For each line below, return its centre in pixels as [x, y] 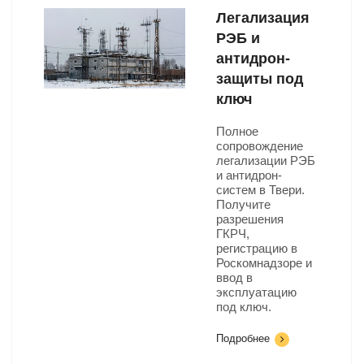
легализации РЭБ [266, 160]
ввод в [234, 277]
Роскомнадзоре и [264, 263]
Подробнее [243, 338]
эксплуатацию [256, 292]
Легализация [263, 18]
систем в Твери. [260, 190]
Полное [237, 131]
